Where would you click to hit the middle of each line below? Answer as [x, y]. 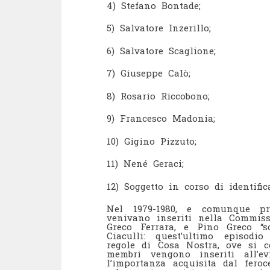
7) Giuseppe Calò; [149, 73]
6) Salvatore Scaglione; [161, 50]
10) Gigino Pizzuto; [152, 141]
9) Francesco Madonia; [161, 118]
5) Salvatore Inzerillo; [159, 28]
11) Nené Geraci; [145, 163]
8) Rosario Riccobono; [158, 96]
